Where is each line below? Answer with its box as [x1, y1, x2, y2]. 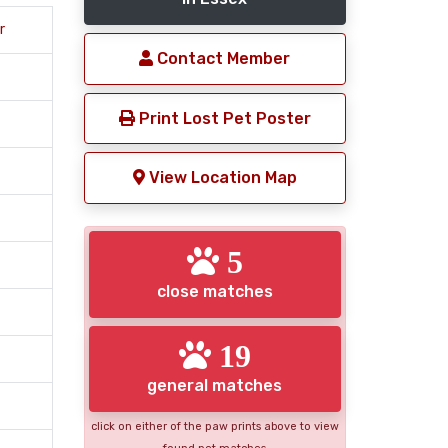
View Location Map [144, 168, 297, 188]
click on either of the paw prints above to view [90, 420, 339, 434]
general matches [147, 376, 283, 396]
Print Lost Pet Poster [134, 108, 311, 128]
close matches [156, 281, 273, 301]
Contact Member [153, 49, 291, 68]
